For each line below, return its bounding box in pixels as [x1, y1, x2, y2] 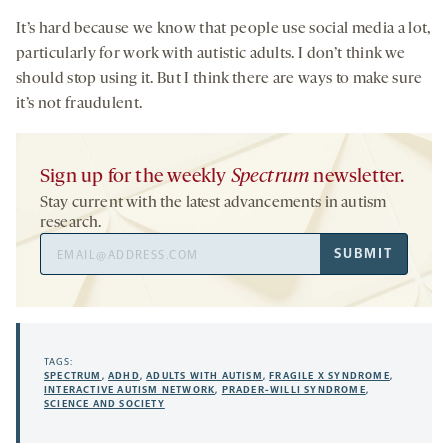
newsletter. [309, 166, 405, 187]
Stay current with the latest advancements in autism [40, 194, 387, 211]
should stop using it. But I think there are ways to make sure [16, 70, 423, 87]
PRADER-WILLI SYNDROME [221, 383, 366, 396]
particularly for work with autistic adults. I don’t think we [16, 45, 406, 62]
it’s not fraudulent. [16, 95, 143, 112]
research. [40, 214, 102, 231]
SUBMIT [334, 244, 393, 262]
